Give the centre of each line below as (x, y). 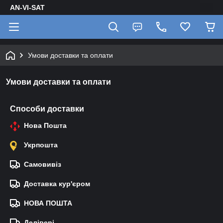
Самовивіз (43, 164)
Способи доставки (47, 109)
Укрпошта (41, 145)
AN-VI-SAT (27, 7)
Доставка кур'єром (57, 184)
